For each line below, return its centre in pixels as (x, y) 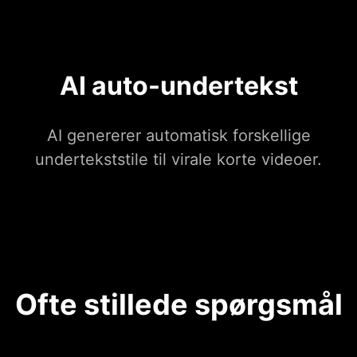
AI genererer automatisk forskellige (178, 136)
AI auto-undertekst (178, 86)
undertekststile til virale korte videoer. (178, 160)
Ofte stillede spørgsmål (178, 305)
